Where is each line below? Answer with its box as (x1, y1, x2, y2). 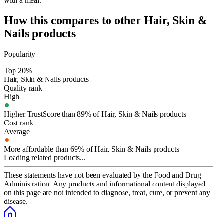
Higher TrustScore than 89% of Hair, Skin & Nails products (4, 110, 186, 119)
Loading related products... (4, 154, 86, 162)
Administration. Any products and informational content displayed (4, 180, 205, 188)
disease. (4, 197, 28, 206)
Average (4, 127, 30, 136)
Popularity (4, 50, 35, 59)
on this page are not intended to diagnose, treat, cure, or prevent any (4, 188, 210, 197)
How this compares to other (4, 14, 144, 27)
